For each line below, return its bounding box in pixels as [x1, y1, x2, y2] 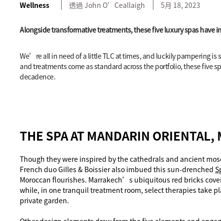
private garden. [20, 195, 69, 205]
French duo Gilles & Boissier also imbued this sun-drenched [20, 164, 215, 174]
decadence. [20, 72, 56, 81]
